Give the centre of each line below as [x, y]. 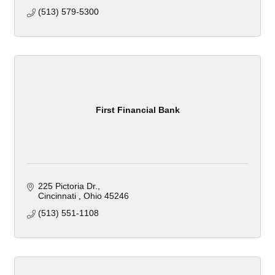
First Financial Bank [137, 110]
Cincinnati [58, 196]
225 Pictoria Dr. [68, 186]
